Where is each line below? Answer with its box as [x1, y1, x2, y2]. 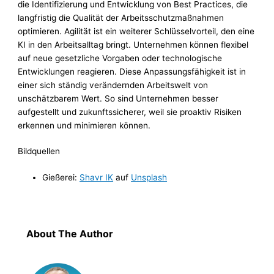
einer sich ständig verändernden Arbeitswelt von [18, 80, 209, 90]
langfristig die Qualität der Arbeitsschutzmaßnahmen [18, 12, 224, 23]
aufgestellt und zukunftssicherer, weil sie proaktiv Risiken [18, 106, 242, 117]
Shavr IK [80, 172, 114, 182]
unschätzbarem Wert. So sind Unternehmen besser [18, 93, 219, 103]
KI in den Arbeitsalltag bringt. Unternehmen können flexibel [18, 39, 249, 50]
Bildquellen [18, 146, 61, 157]
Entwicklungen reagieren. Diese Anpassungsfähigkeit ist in [18, 66, 246, 76]
